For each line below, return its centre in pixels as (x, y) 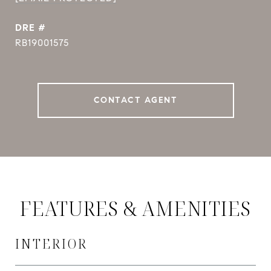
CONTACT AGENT (135, 100)
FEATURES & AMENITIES (135, 208)
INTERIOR (51, 244)
